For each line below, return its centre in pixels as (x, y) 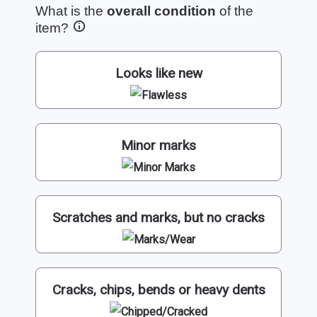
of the (235, 11)
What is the (71, 11)
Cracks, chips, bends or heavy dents (158, 289)
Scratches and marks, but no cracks (158, 217)
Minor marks (158, 145)
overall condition (161, 11)
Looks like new (158, 73)
